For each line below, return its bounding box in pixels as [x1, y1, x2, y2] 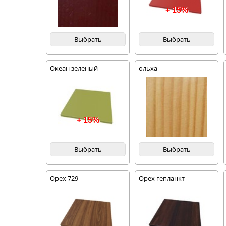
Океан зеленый [50, 64, 98, 73]
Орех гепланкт [139, 174, 185, 183]
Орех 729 [50, 174, 79, 183]
